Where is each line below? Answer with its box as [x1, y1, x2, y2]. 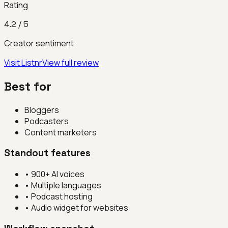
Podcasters [24, 115, 69, 127]
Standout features [4, 147, 91, 159]
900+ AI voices [31, 168, 84, 180]
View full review [42, 56, 99, 68]
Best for [4, 78, 51, 94]
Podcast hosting [31, 191, 93, 203]
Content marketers [24, 126, 97, 138]
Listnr [21, 56, 42, 68]
